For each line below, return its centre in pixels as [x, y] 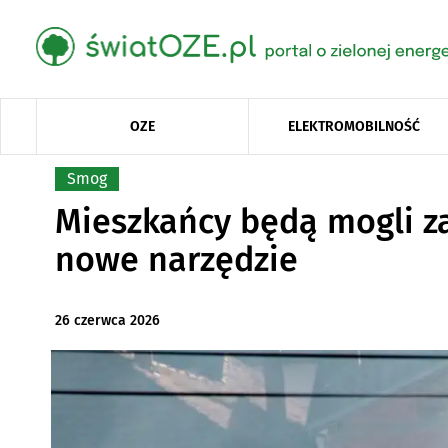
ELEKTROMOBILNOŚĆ [354, 126]
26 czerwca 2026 [107, 321]
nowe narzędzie [176, 260]
